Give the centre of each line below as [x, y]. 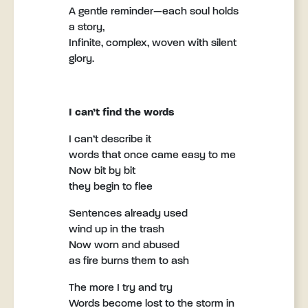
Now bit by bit [102, 171]
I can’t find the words [121, 113]
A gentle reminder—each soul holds [154, 12]
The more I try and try [121, 288]
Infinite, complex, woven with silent [153, 43]
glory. [81, 59]
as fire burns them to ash [129, 261]
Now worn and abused [124, 245]
